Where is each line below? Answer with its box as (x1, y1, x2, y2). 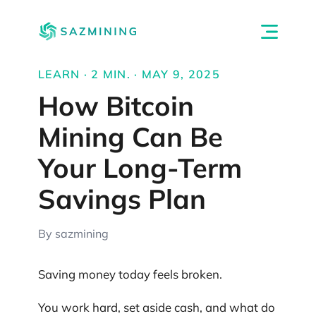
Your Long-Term (38, 151, 242, 185)
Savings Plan (38, 182, 206, 216)
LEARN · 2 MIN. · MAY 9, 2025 (38, 67, 220, 81)
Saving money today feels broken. (38, 267, 222, 281)
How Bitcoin (38, 89, 194, 123)
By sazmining (38, 226, 109, 241)
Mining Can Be (38, 120, 223, 154)
